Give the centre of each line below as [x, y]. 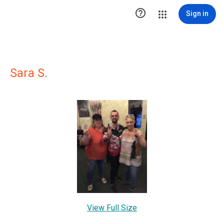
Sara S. [29, 73]
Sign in [197, 13]
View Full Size [112, 208]
